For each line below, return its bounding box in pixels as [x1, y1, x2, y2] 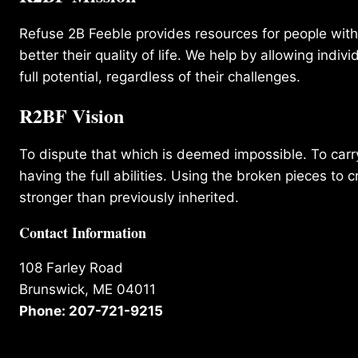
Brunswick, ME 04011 [19, 280, 156, 297]
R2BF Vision [19, 101, 124, 129]
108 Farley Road [19, 259, 123, 276]
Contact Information [19, 221, 146, 243]
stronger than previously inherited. [19, 189, 239, 205]
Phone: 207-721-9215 [19, 302, 163, 319]
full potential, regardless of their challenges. [19, 68, 300, 85]
